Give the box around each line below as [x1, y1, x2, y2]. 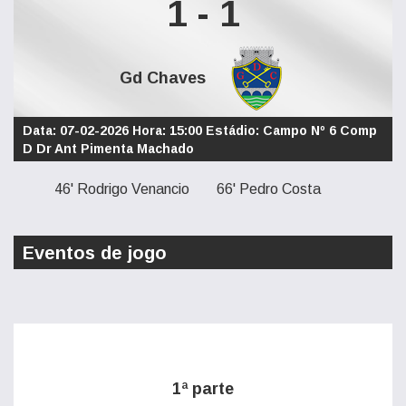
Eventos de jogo [23, 243, 167, 263]
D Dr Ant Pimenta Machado [23, 141, 194, 156]
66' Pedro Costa [217, 181, 321, 197]
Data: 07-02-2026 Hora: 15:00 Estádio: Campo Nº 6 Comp [23, 123, 377, 138]
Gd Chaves [120, 69, 206, 87]
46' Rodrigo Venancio [54, 181, 189, 197]
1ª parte [172, 380, 234, 398]
